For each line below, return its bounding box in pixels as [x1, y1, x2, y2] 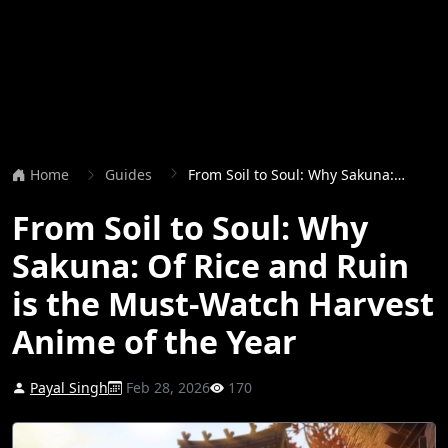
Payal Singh [30, 378, 108, 397]
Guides [105, 165, 152, 184]
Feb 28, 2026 [122, 378, 210, 397]
